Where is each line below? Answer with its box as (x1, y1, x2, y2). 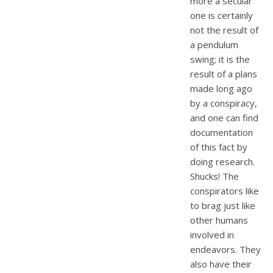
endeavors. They (190, 243, 261, 255)
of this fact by (190, 140, 247, 153)
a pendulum (190, 38, 238, 51)
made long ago (190, 82, 252, 94)
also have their (190, 257, 252, 270)
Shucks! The (190, 169, 239, 182)
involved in (190, 228, 234, 241)
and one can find (190, 111, 258, 124)
